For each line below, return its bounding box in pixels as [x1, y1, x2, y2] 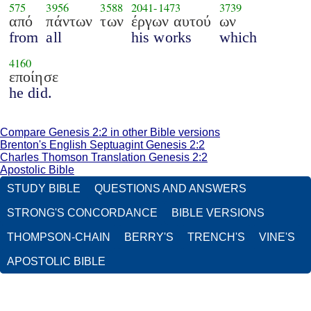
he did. [8, 83, 52, 101]
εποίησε [8, 67, 58, 85]
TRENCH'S [187, 231, 245, 244]
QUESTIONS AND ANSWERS [94, 183, 246, 195]
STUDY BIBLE [7, 183, 81, 195]
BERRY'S [124, 231, 174, 244]
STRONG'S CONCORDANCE [7, 207, 158, 219]
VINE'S [259, 231, 295, 244]
